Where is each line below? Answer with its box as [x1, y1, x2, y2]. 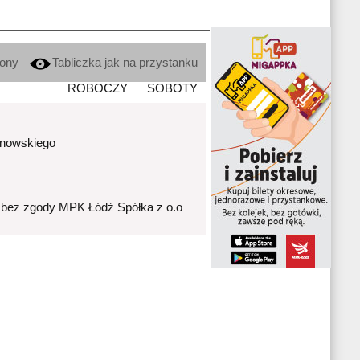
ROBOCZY [67, 82, 128, 96]
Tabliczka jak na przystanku [52, 56, 198, 70]
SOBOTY [147, 82, 198, 96]
